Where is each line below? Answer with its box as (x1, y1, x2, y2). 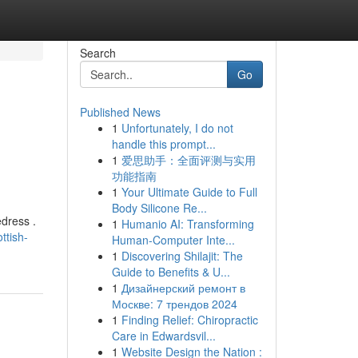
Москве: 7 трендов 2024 (111, 296, 237, 312)
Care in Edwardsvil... (111, 328, 216, 344)
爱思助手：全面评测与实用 (121, 152, 256, 168)
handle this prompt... (111, 136, 216, 152)
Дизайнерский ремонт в (121, 280, 245, 296)
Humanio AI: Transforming (121, 216, 254, 232)
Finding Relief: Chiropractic (121, 312, 258, 328)
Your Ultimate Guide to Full (121, 184, 257, 200)
